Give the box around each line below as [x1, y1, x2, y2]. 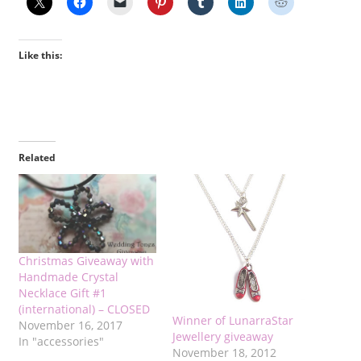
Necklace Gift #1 [18, 285, 106, 301]
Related [18, 151, 56, 165]
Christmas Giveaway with [18, 253, 154, 269]
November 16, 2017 [18, 317, 122, 334]
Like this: [18, 48, 62, 63]
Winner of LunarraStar [172, 312, 293, 328]
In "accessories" [18, 334, 104, 350]
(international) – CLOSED [18, 301, 150, 317]
